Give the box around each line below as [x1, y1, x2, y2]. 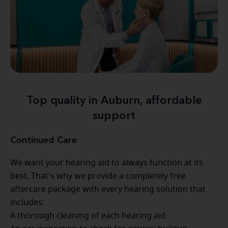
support [93, 110, 135, 122]
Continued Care [10, 135, 77, 145]
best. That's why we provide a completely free [10, 172, 186, 180]
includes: [10, 198, 44, 207]
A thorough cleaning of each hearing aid [10, 211, 165, 220]
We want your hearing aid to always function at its [10, 158, 203, 167]
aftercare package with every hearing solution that [10, 185, 206, 193]
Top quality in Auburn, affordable [26, 95, 202, 106]
